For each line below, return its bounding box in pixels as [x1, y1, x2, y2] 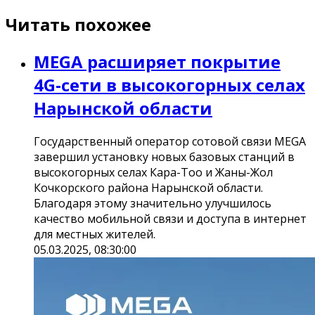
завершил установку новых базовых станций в [34, 148, 295, 165]
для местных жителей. [34, 226, 155, 242]
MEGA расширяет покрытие [34, 49, 281, 73]
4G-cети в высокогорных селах [34, 72, 305, 96]
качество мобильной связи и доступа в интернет [34, 210, 307, 226]
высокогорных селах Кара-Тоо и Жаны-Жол [34, 164, 273, 180]
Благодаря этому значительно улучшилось [34, 195, 271, 211]
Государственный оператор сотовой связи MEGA [34, 133, 306, 149]
